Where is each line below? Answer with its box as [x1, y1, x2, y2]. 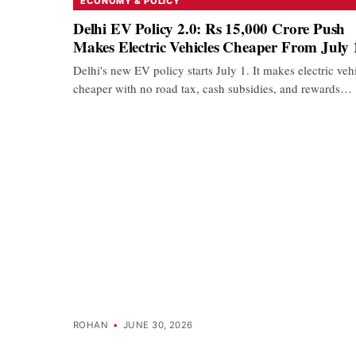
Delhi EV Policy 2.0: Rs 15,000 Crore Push [73, 17, 346, 39]
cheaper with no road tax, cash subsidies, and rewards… [73, 79, 352, 96]
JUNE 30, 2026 [122, 319, 193, 331]
